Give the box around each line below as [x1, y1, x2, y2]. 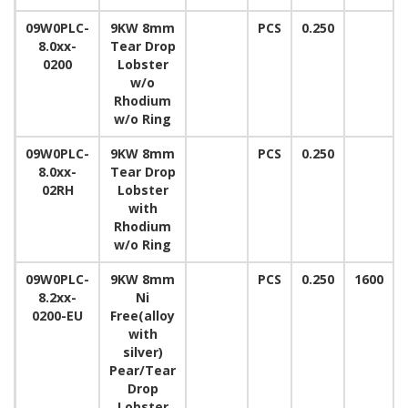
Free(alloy [110, 307, 175, 324]
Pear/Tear [109, 362, 176, 379]
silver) [122, 343, 163, 361]
